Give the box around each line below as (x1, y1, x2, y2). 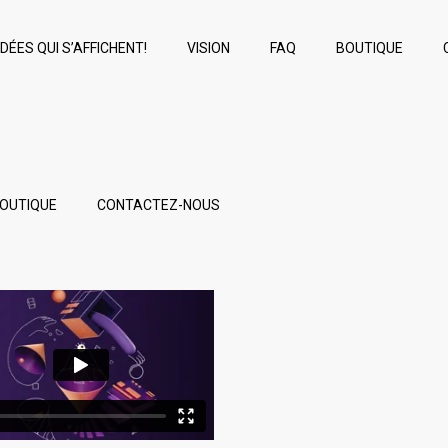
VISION (186, 40, 230, 56)
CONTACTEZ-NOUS (97, 197, 220, 213)
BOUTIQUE (335, 40, 403, 56)
